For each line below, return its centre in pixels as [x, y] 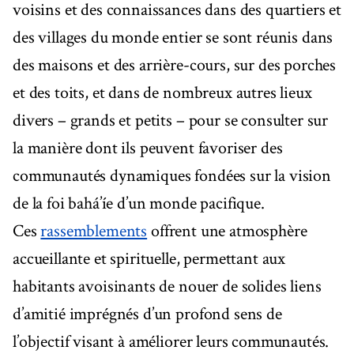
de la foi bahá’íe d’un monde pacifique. [139, 203]
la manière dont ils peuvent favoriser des [148, 148]
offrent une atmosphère [227, 231]
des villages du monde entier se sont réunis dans [173, 37]
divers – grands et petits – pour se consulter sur [171, 120]
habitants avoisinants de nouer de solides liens [167, 286]
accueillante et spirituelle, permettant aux [149, 258]
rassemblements [94, 231]
